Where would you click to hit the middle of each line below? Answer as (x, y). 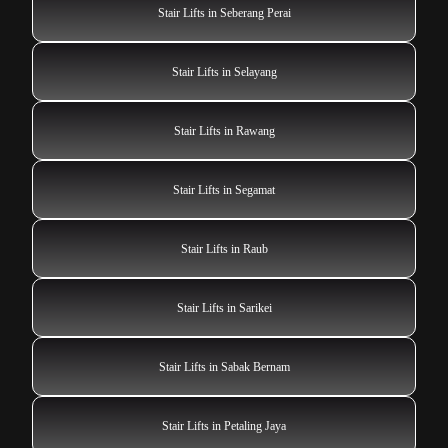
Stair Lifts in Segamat (224, 189)
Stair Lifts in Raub (224, 248)
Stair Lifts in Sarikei (224, 307)
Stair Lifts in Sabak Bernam (224, 366)
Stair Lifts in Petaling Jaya (224, 425)
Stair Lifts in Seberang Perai (224, 12)
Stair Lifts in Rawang (224, 130)
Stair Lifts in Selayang (224, 71)
